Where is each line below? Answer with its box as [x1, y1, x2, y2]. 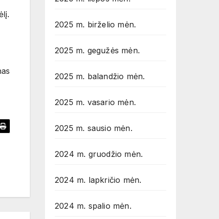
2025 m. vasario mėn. [55, 97, 136, 107]
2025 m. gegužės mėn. [55, 45, 140, 55]
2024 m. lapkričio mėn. [55, 175, 142, 185]
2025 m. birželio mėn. [55, 20, 136, 29]
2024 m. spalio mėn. [55, 201, 131, 211]
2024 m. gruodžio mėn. [55, 149, 143, 159]
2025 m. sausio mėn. [55, 123, 132, 133]
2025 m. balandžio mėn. [55, 71, 145, 81]
